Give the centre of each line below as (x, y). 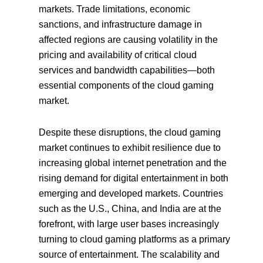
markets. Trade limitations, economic (115, 9)
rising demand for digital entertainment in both (134, 178)
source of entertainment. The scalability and (129, 254)
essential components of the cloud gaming (127, 85)
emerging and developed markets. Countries (131, 193)
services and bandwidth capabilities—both (127, 70)
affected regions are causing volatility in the (129, 39)
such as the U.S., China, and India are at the (130, 208)
